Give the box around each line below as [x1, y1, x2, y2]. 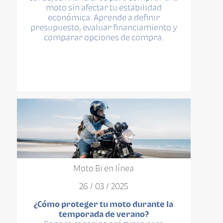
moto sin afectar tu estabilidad [45, 2, 162, 12]
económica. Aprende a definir [47, 12, 160, 22]
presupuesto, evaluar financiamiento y [30, 22, 177, 32]
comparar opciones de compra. [43, 32, 164, 42]
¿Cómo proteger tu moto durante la [34, 199, 174, 210]
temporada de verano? [58, 209, 149, 220]
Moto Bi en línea [73, 163, 134, 174]
